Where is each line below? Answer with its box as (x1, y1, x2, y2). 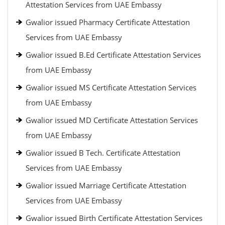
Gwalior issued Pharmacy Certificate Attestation (26, 17, 190, 27)
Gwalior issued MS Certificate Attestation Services (26, 82, 196, 92)
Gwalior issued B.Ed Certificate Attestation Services (26, 50, 201, 60)
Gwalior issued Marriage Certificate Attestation (26, 180, 186, 190)
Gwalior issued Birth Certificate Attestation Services (26, 213, 202, 223)
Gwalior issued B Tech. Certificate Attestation (26, 148, 180, 158)
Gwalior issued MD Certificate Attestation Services (26, 115, 198, 125)
